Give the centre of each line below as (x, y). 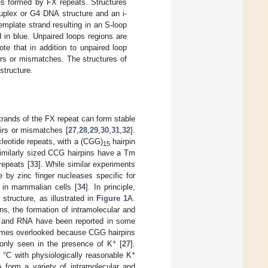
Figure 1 (112, 199)
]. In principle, (111, 187)
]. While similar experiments (87, 165)
